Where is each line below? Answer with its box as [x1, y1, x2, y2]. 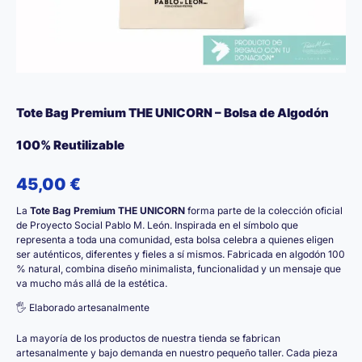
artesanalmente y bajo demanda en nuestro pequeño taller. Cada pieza [16, 346, 338, 359]
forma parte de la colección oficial [185, 204, 343, 217]
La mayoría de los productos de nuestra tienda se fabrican [16, 331, 280, 344]
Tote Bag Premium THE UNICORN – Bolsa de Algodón [16, 105, 329, 120]
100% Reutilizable [16, 137, 124, 153]
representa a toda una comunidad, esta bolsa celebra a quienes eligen [16, 233, 334, 246]
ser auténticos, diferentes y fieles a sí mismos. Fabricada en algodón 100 [16, 247, 345, 260]
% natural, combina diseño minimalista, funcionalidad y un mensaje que [16, 262, 341, 275]
